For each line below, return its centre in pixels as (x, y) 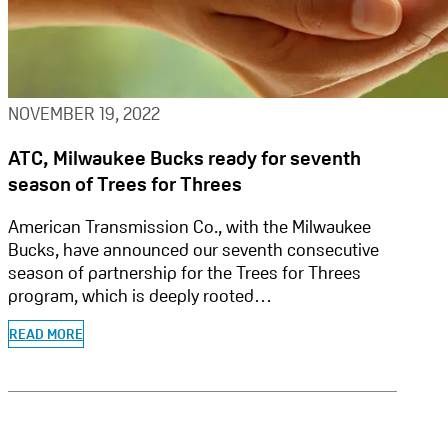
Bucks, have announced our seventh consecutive (193, 250)
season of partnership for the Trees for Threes (184, 273)
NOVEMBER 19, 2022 (84, 114)
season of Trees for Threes (125, 184)
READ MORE (46, 334)
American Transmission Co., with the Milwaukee (189, 227)
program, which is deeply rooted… (140, 296)
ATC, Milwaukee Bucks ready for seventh (184, 158)
